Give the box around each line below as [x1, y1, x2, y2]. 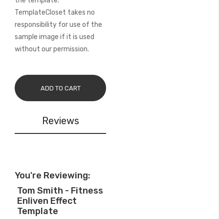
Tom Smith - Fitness [17, 185, 103, 196]
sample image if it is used [15, 33, 94, 41]
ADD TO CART [40, 84, 81, 92]
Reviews [42, 115, 79, 127]
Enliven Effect [17, 196, 77, 206]
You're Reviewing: [15, 170, 90, 181]
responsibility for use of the [15, 21, 102, 29]
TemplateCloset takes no [15, 8, 95, 17]
